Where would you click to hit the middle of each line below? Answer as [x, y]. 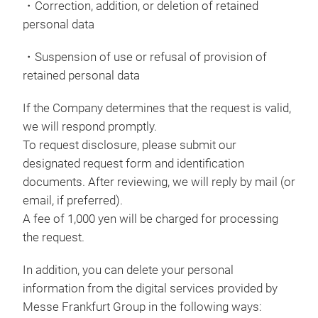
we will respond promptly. [90, 127]
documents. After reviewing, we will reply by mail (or [159, 182]
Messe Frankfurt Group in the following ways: [142, 307]
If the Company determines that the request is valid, [157, 108]
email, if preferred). [73, 201]
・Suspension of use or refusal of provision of [145, 57]
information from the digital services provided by [150, 289]
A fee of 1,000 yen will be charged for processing [150, 219]
